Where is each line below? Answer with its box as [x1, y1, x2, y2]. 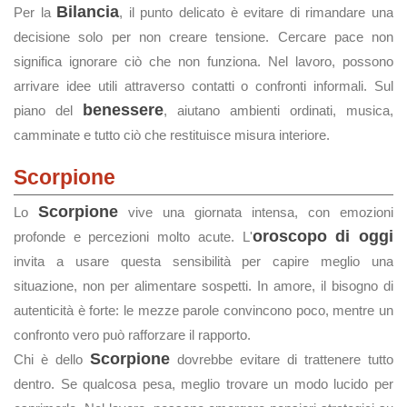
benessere [83, 101, 164, 119]
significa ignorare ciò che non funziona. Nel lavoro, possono [14, 54, 393, 69]
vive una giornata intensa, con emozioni [118, 204, 393, 220]
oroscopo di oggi [252, 227, 394, 245]
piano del [14, 103, 83, 118]
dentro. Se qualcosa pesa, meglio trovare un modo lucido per [14, 376, 393, 392]
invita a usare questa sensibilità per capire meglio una [14, 253, 393, 269]
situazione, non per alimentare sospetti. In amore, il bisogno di [14, 278, 393, 293]
